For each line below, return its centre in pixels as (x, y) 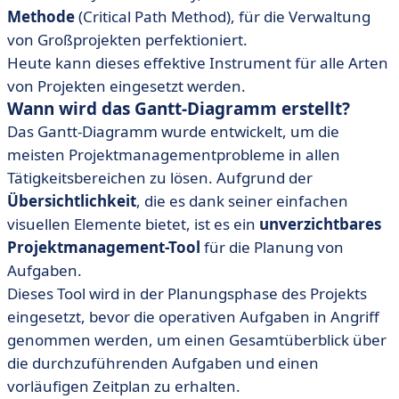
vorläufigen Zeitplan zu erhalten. (124, 386)
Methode (41, 16)
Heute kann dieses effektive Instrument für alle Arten (198, 63)
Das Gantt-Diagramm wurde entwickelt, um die (173, 131)
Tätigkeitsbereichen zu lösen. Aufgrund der (160, 178)
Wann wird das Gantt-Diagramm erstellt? (179, 109)
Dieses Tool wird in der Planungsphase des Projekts (187, 293)
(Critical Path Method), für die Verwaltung (223, 16)
